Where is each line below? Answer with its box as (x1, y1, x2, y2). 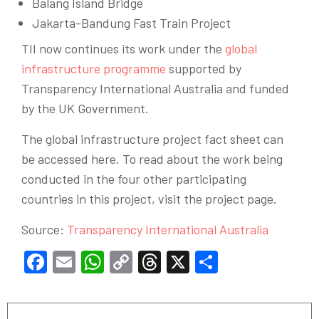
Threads (161, 248, 244, 276)
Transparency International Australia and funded (21, 80, 289, 96)
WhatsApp (104, 248, 209, 276)
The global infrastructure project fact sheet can (21, 130, 283, 147)
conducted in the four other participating (21, 170, 246, 187)
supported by (166, 60, 241, 76)
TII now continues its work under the (21, 40, 225, 56)
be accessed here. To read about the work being (21, 150, 283, 167)
